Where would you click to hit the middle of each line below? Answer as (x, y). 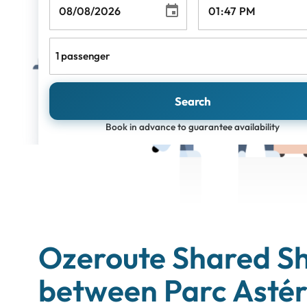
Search (193, 101)
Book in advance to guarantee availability (193, 127)
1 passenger (83, 56)
